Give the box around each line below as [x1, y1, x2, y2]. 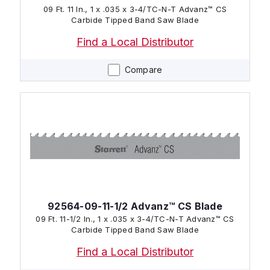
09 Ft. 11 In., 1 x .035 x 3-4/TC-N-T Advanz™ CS [43, 4, 227, 14]
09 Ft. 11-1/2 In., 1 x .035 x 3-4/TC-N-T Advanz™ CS [36, 213, 234, 224]
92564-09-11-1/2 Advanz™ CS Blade [47, 199, 223, 212]
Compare [124, 64, 163, 75]
